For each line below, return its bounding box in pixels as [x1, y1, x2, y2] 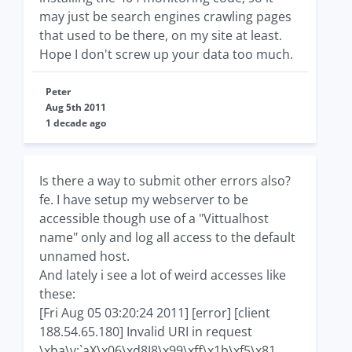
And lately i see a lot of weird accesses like [39, 266, 286, 284]
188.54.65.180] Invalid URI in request [39, 323, 252, 340]
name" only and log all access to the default [39, 229, 295, 246]
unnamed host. [39, 247, 130, 265]
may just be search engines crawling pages [39, 8, 291, 25]
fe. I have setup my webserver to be [39, 191, 248, 208]
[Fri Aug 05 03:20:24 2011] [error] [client [39, 304, 270, 321]
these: [39, 285, 75, 302]
